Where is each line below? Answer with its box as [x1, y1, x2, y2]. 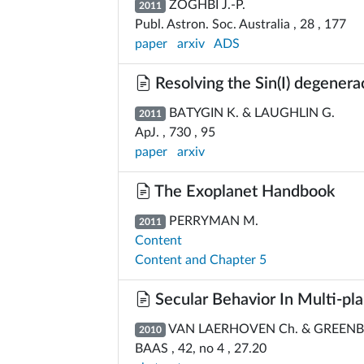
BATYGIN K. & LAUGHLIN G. [165, 106, 335, 119]
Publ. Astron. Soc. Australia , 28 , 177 [135, 18, 346, 31]
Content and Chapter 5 [135, 253, 266, 266]
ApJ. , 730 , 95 [135, 126, 215, 139]
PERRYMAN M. [165, 214, 258, 227]
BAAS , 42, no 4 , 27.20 [135, 342, 266, 355]
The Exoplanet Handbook [151, 184, 335, 200]
